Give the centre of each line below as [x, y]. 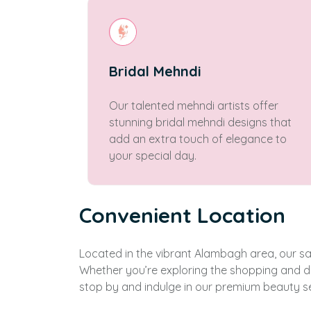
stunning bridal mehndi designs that [200, 122]
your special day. [153, 155]
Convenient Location [182, 215]
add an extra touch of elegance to [198, 139]
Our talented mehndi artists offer [194, 106]
